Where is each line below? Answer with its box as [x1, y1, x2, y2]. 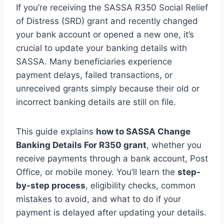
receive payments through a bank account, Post [16, 153, 208, 163]
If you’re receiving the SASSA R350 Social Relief [16, 2, 208, 12]
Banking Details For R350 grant [16, 139, 146, 150]
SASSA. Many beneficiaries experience [16, 56, 172, 66]
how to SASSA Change [96, 126, 190, 136]
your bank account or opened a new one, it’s [16, 29, 194, 39]
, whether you [146, 139, 201, 150]
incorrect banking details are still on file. [16, 96, 176, 107]
